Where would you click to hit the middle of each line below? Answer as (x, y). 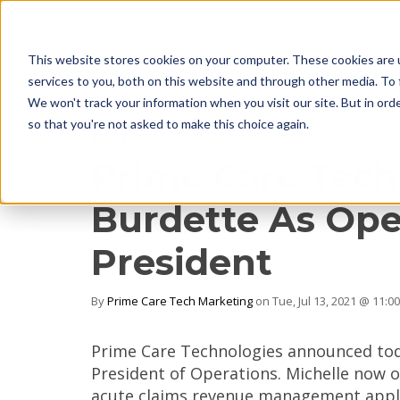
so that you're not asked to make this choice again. (168, 123)
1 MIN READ (127, 140)
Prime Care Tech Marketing (180, 301)
